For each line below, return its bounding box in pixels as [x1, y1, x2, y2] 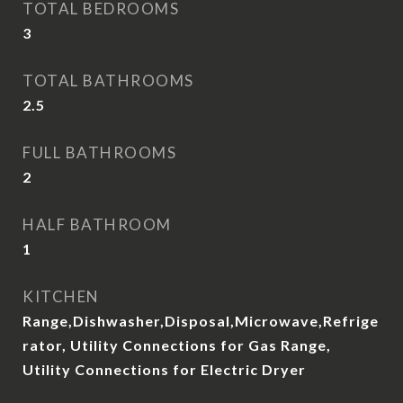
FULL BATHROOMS [22, 143, 176, 162]
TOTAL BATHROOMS [22, 71, 194, 90]
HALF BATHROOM [22, 215, 172, 234]
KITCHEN [22, 287, 100, 306]
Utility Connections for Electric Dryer [22, 361, 306, 378]
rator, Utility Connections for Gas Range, [22, 336, 331, 354]
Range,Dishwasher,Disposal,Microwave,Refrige [22, 312, 379, 329]
